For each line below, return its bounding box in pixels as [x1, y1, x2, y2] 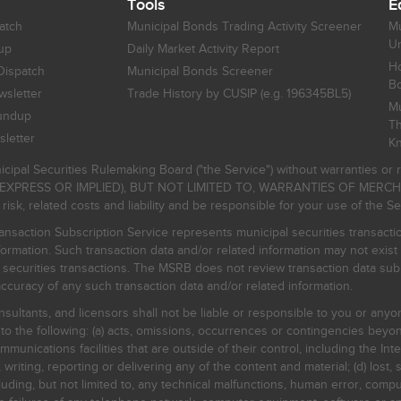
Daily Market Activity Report [126, 41, 279, 56]
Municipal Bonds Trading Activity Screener [126, 19, 362, 34]
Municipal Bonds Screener [126, 64, 273, 79]
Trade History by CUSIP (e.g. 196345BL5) [126, 86, 351, 101]
